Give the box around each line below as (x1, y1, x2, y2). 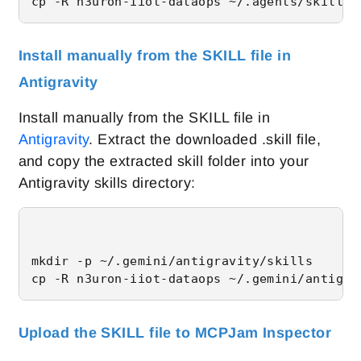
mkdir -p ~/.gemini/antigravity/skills (31, 254, 313, 269)
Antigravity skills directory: (18, 175, 196, 192)
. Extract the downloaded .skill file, (89, 131, 322, 148)
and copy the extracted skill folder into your (18, 153, 309, 170)
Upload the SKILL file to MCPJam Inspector (18, 325, 331, 342)
